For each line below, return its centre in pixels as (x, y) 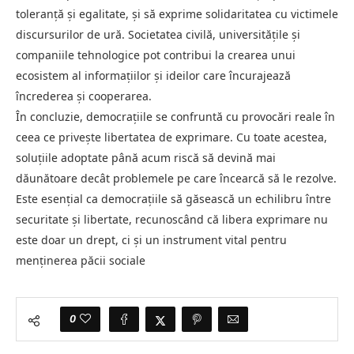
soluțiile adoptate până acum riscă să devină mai (146, 157)
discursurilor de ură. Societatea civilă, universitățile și (158, 34)
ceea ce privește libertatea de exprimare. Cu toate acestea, (171, 137)
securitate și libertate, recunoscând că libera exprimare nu (172, 219)
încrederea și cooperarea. (84, 96)
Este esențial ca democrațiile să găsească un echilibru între (173, 198)
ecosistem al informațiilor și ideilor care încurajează (153, 75)
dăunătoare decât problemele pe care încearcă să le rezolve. (176, 178)
